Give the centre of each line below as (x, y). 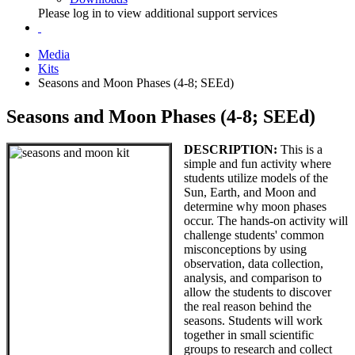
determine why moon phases (255, 207)
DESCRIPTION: (231, 150)
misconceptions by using (245, 250)
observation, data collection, (254, 264)
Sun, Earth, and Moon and (250, 193)
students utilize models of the (256, 178)
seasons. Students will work (253, 321)
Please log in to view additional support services (158, 13)
